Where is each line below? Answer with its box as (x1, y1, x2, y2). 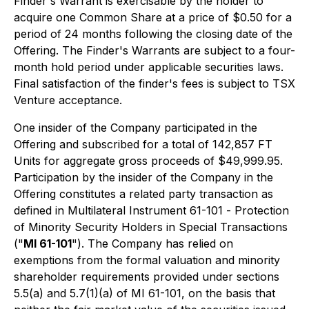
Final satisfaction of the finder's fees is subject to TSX (14, 77, 295, 90)
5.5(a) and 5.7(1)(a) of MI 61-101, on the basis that (14, 286, 275, 300)
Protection (235, 203, 289, 217)
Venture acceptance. (14, 93, 122, 107)
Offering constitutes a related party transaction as (14, 187, 273, 201)
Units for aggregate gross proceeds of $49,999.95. (14, 154, 283, 168)
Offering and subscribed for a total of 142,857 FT (14, 137, 272, 151)
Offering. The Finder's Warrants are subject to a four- (14, 43, 295, 57)
